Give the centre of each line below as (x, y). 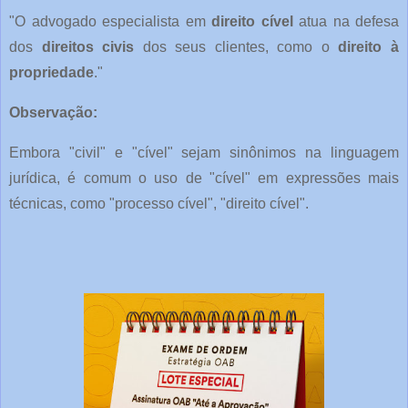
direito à (369, 47)
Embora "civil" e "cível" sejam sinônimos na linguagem (204, 153)
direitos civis (88, 47)
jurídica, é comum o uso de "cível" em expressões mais (204, 178)
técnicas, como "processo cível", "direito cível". (159, 204)
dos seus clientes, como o (236, 47)
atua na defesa (346, 22)
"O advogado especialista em (110, 22)
